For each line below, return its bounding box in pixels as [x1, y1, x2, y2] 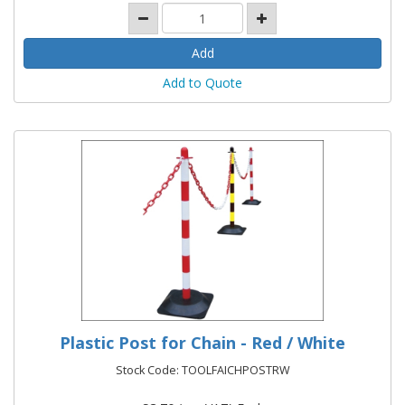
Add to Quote [163, 73, 242, 91]
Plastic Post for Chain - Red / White [60, 331, 345, 353]
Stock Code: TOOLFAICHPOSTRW [115, 362, 290, 378]
